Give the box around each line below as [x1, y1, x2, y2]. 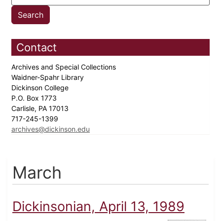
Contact [16, 41, 57, 54]
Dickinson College [11, 83, 71, 92]
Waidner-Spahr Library [11, 73, 86, 82]
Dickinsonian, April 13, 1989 [12, 198, 184, 215]
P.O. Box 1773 [11, 94, 59, 103]
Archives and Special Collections [11, 63, 118, 72]
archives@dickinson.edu [11, 125, 90, 134]
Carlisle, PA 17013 [11, 104, 71, 113]
